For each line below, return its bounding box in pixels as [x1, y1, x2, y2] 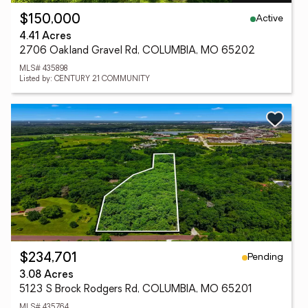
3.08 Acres [19, 270, 74, 280]
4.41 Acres [19, 32, 71, 42]
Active [256, 13, 283, 24]
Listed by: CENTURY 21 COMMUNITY [19, 76, 150, 83]
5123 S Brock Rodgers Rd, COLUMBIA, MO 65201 [19, 285, 252, 295]
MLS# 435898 [19, 65, 67, 73]
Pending [247, 252, 283, 263]
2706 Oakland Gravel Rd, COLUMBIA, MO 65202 [19, 46, 255, 56]
